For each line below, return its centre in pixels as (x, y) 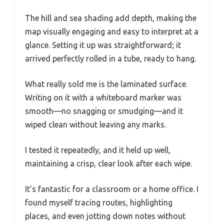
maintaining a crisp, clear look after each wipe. (108, 163)
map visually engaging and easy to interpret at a (112, 31)
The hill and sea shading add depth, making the (111, 18)
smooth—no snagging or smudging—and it (104, 111)
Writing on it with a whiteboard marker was (103, 97)
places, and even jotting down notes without (105, 216)
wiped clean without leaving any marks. (95, 124)
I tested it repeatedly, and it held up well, (98, 150)
